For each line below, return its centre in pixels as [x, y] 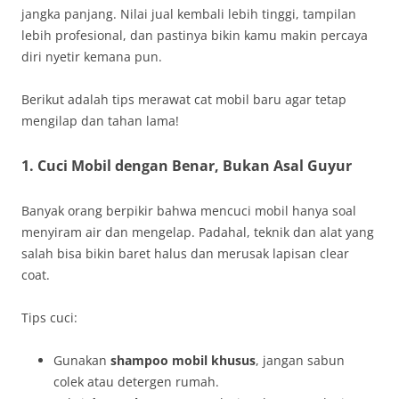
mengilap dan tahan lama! [100, 120]
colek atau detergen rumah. [136, 381]
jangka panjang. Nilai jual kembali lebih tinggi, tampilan [189, 13]
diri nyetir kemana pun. [92, 56]
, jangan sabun [300, 360]
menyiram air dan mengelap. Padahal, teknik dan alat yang [198, 232]
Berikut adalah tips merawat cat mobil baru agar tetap [184, 99]
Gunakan [82, 360]
